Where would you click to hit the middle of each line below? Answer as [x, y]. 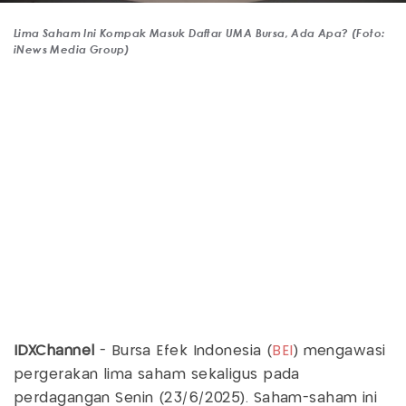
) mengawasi [339, 352]
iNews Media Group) [72, 49]
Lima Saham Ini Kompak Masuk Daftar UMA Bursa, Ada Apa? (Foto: [199, 33]
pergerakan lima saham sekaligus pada [157, 375]
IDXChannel [57, 352]
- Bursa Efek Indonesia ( [186, 352]
